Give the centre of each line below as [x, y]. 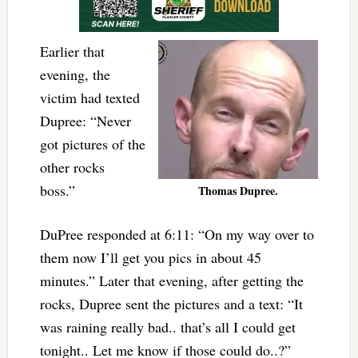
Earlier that [72, 51]
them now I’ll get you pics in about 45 [150, 257]
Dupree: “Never [85, 120]
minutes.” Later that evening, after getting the [171, 280]
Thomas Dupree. [239, 190]
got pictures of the [92, 143]
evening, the [75, 74]
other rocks [72, 167]
